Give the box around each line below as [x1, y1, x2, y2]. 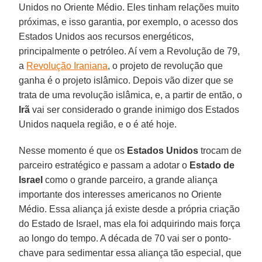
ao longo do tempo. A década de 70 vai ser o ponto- [19, 233, 232, 243]
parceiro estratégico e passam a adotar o [19, 160, 190, 170]
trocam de [198, 145, 242, 156]
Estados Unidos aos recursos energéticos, [19, 31, 194, 42]
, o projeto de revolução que [108, 60, 223, 71]
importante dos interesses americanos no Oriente [19, 189, 222, 199]
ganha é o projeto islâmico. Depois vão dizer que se [19, 75, 234, 85]
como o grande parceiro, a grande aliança [43, 174, 218, 185]
